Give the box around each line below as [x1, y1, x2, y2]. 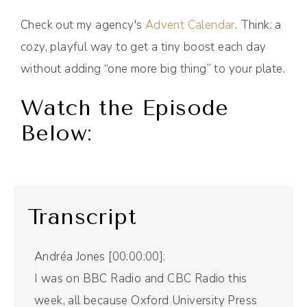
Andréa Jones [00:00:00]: [34, 249, 166, 265]
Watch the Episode [21, 95, 229, 121]
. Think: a [234, 17, 282, 34]
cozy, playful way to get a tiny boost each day [21, 39, 267, 56]
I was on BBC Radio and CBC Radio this [34, 271, 247, 287]
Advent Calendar [145, 17, 235, 34]
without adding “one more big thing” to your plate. [21, 61, 285, 77]
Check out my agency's [21, 17, 145, 34]
